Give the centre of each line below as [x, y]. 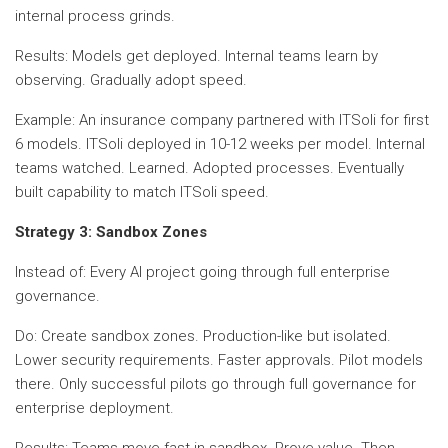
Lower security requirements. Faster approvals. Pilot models [219, 359]
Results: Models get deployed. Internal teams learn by [196, 55]
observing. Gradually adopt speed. [131, 79]
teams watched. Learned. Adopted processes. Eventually [209, 167]
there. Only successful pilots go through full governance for [215, 383]
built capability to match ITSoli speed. [142, 191]
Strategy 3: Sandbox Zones [111, 231]
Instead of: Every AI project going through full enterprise [202, 271]
